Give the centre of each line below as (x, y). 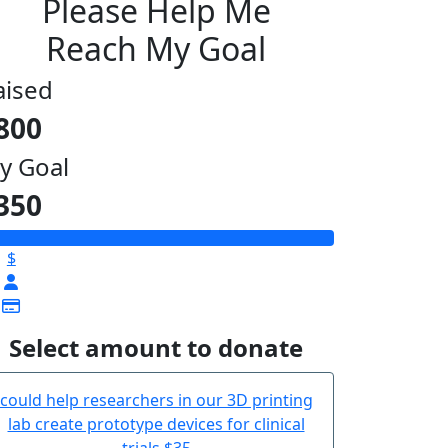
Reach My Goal (156, 48)
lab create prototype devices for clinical (156, 423)
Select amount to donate (156, 347)
